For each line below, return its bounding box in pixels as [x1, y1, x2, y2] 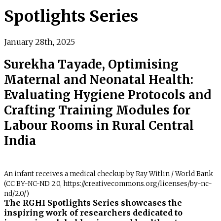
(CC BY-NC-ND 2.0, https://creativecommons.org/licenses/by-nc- [4, 179, 212, 188]
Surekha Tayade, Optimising [4, 56, 179, 72]
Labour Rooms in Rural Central [4, 117, 194, 133]
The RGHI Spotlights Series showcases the [4, 197, 182, 208]
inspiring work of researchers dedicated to [4, 207, 183, 218]
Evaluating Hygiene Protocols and [4, 87, 211, 103]
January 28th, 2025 [4, 37, 75, 47]
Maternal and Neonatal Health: [4, 72, 193, 87]
